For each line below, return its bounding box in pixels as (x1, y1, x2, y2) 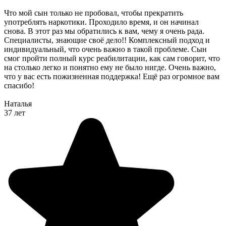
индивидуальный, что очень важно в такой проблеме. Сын (4, 45, 207, 54)
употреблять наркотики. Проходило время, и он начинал (4, 18, 199, 27)
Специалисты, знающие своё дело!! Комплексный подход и (4, 36, 210, 45)
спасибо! (4, 81, 34, 90)
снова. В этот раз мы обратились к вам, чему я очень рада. (4, 27, 204, 36)
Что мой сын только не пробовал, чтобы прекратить (4, 9, 183, 18)
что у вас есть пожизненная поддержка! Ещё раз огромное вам (4, 72, 219, 81)
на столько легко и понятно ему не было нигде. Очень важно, (4, 63, 216, 72)
